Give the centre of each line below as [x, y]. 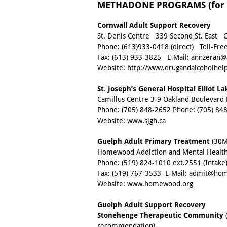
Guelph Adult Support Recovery [152, 205]
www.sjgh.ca [146, 121]
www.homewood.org [160, 184]
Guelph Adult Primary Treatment [154, 142]
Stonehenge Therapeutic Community [160, 216]
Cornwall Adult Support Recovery [154, 26]
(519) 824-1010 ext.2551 [161, 163]
